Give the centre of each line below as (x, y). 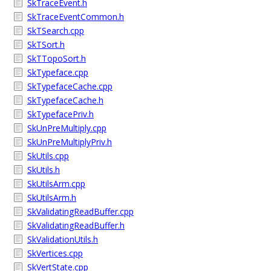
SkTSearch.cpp (56, 31)
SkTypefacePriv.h (60, 114)
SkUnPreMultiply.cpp (67, 128)
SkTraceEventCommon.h (76, 17)
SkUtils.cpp (48, 156)
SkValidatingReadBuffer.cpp (80, 211)
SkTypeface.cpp (58, 72)
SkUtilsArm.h (52, 198)
